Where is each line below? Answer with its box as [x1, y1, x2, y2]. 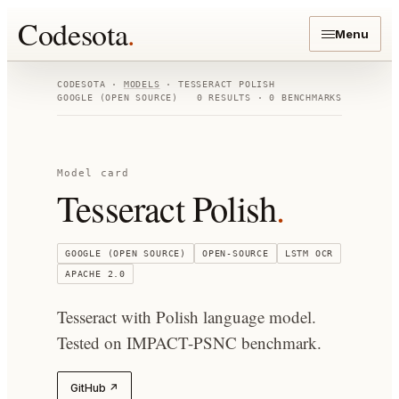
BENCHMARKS [275, 93, 342, 102]
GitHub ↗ [70, 381, 118, 395]
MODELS [123, 79, 160, 89]
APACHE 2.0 [65, 269, 126, 279]
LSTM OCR [284, 248, 334, 258]
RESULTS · [202, 93, 270, 102]
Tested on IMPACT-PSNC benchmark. [57, 331, 322, 354]
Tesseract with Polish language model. [57, 305, 316, 328]
